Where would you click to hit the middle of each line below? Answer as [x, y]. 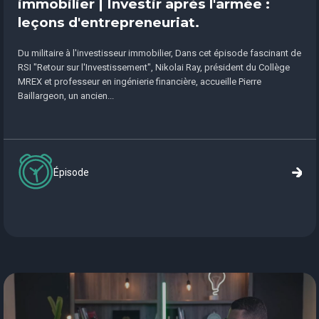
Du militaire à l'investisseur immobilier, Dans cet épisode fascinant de [159, 53]
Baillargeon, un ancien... [66, 96]
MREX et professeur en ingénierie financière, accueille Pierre [139, 82]
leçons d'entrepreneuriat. [108, 22]
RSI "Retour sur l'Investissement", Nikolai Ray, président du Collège [153, 67]
